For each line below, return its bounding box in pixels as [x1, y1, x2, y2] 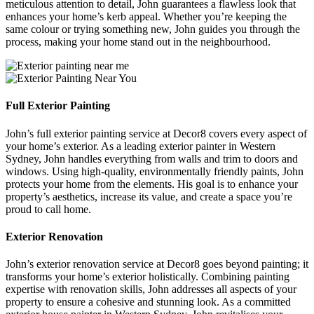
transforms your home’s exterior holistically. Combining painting [6, 271, 289, 283]
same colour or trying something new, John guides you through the [6, 23, 300, 36]
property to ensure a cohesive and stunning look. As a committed [6, 296, 291, 308]
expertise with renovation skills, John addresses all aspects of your [6, 283, 296, 296]
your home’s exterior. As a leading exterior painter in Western [6, 139, 275, 152]
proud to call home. [6, 203, 91, 215]
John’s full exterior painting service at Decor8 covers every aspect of [6, 127, 307, 139]
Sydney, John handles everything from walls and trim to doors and [6, 152, 298, 165]
